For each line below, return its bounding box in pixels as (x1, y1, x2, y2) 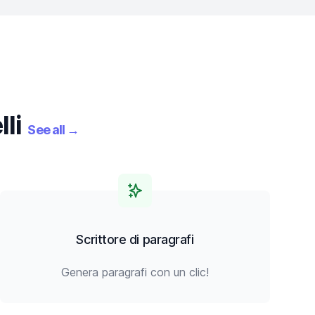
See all (27, 122, 65, 137)
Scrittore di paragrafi (76, 232, 194, 247)
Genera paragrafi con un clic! (61, 265, 209, 279)
